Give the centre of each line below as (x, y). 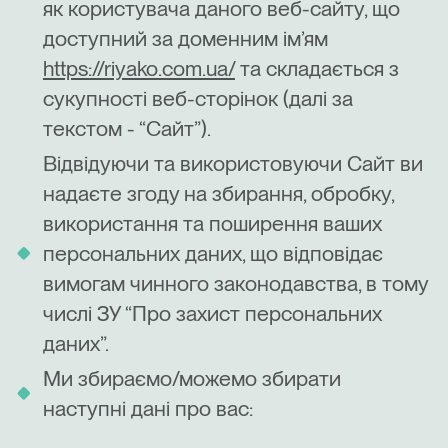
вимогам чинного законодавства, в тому (235, 282)
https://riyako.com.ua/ (139, 68)
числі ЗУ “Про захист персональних (212, 312)
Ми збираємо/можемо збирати (192, 377)
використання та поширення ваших (212, 222)
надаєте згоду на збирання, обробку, (218, 192)
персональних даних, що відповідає (213, 252)
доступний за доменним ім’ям (185, 38)
